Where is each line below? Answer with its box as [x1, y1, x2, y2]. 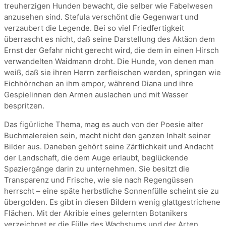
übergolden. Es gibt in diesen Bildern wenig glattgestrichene [4, 197, 220, 207]
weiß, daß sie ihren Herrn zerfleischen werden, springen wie [4, 68, 221, 78]
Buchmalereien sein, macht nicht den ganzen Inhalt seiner [4, 131, 211, 141]
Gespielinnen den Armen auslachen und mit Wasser [4, 90, 188, 100]
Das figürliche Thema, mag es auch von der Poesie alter [4, 120, 203, 130]
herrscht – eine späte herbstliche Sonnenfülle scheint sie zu [4, 186, 219, 196]
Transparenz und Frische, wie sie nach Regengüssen [4, 175, 193, 185]
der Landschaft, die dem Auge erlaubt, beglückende [4, 153, 188, 163]
